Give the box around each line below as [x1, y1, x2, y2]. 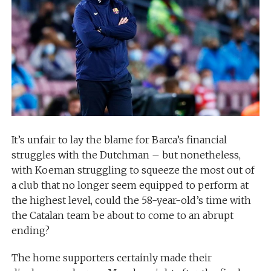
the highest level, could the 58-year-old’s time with [11, 194, 251, 206]
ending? [11, 224, 50, 237]
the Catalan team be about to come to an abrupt [11, 209, 233, 221]
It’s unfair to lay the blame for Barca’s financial [11, 133, 227, 146]
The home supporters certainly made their [11, 251, 212, 264]
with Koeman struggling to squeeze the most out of [11, 163, 255, 176]
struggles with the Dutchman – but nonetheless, [11, 148, 241, 161]
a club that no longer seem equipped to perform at [11, 178, 249, 191]
